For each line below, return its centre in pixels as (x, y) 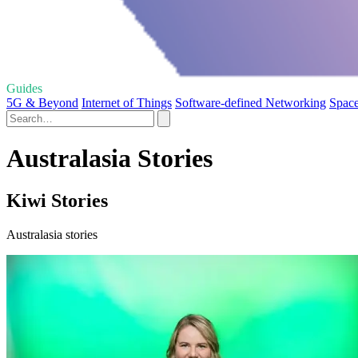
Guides (24, 88)
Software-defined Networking (251, 102)
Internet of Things (127, 102)
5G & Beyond (42, 102)
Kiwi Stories (57, 201)
